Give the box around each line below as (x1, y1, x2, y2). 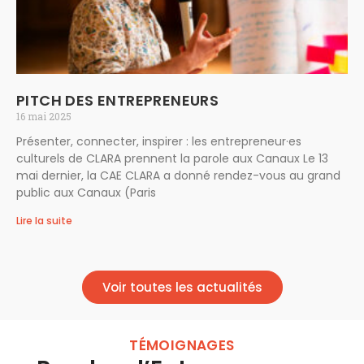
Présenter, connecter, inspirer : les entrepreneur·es (16, 133, 301, 150)
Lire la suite (16, 214, 72, 228)
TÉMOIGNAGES (129, 336, 235, 356)
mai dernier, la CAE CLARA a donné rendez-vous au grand (16, 167, 340, 184)
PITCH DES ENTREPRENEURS (16, 90, 219, 111)
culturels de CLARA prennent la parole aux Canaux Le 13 (16, 150, 328, 167)
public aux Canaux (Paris (16, 184, 156, 201)
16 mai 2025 (16, 110, 71, 123)
